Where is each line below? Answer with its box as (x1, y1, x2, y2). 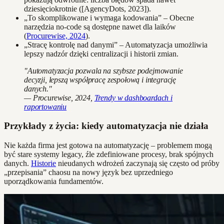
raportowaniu (24, 102, 67, 111)
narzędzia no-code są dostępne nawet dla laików (24, 22, 176, 31)
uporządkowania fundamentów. (4, 177, 103, 186)
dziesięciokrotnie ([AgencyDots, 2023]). (24, 4, 151, 13)
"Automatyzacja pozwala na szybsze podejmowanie (24, 66, 183, 75)
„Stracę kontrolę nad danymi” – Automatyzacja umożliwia (24, 40, 207, 49)
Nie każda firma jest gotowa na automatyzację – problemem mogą (4, 141, 212, 150)
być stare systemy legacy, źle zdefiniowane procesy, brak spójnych (4, 150, 213, 159)
